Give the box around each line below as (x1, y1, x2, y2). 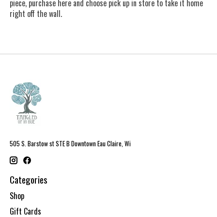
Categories (10, 172, 47, 187)
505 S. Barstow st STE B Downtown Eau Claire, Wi (10, 139, 131, 149)
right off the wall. (10, 8, 64, 20)
